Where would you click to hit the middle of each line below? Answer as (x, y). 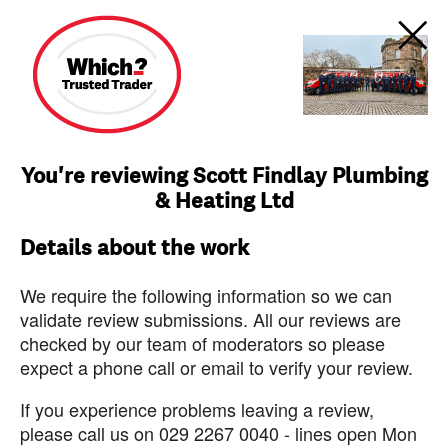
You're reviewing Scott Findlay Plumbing (224, 176)
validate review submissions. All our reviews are (210, 319)
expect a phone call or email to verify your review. (216, 367)
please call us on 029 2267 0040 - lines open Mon (218, 433)
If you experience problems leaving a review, (197, 409)
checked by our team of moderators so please (202, 343)
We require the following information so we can (206, 295)
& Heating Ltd (224, 201)
